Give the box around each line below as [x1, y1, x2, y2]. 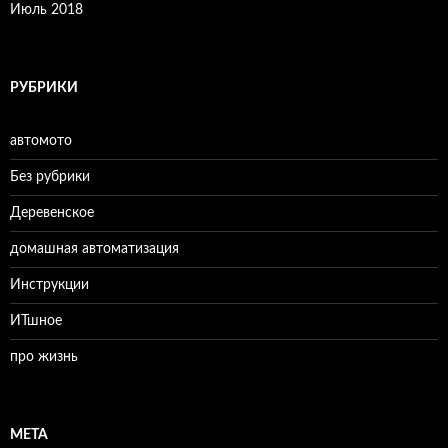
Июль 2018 [10, 3, 83, 17]
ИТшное [10, 314, 62, 328]
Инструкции [10, 278, 89, 292]
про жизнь [10, 350, 78, 364]
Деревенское [10, 206, 94, 220]
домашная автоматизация [10, 242, 179, 256]
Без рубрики [10, 170, 90, 184]
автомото [10, 134, 72, 148]
